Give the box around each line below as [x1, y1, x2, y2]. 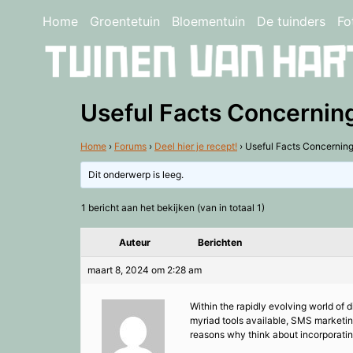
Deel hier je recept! [154, 140, 237, 153]
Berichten [198, 236, 242, 249]
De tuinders [256, 13, 325, 29]
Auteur [119, 236, 150, 249]
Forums [114, 140, 147, 153]
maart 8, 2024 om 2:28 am [87, 264, 202, 277]
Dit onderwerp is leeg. [88, 169, 184, 181]
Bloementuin [171, 13, 245, 29]
